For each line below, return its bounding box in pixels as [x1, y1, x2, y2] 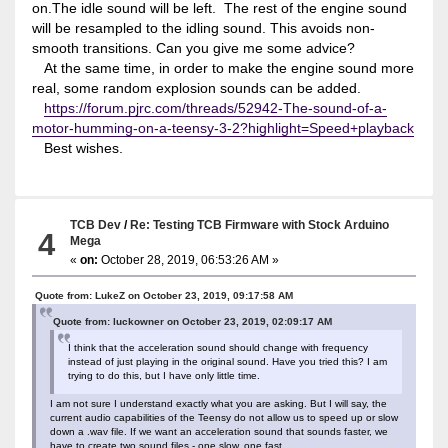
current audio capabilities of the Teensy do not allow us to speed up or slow [49, 411, 398, 423]
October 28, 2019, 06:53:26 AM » [98, 252, 280, 267]
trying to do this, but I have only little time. [67, 369, 260, 381]
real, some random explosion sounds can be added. [31, 79, 361, 96]
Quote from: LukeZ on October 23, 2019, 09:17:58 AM [34, 289, 293, 301]
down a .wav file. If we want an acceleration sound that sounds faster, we [49, 425, 388, 437]
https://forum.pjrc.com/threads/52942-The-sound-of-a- [43, 99, 387, 116]
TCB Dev [70, 217, 122, 231]
